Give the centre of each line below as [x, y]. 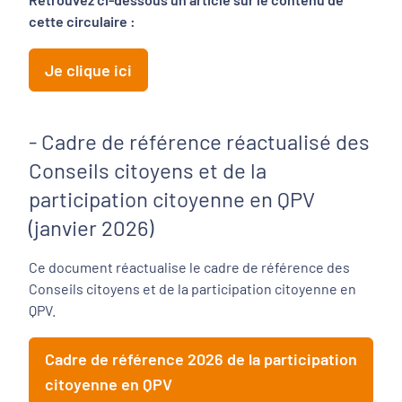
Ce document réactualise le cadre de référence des [189, 267]
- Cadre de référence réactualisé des [199, 141]
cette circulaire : [83, 21]
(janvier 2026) [91, 227]
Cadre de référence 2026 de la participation [201, 359]
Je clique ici [88, 70]
